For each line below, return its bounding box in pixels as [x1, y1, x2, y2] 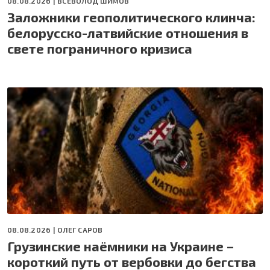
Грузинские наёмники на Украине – [7, 238, 234, 254]
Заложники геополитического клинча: [7, 9, 256, 25]
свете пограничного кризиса [7, 40, 192, 57]
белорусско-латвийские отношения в [7, 25, 248, 41]
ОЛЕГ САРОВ [57, 225, 103, 234]
